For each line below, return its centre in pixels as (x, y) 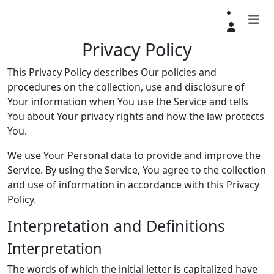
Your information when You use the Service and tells (128, 102)
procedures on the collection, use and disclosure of (126, 87)
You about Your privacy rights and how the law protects (136, 116)
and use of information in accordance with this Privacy (133, 185)
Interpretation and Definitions (116, 226)
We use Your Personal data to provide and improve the (134, 155)
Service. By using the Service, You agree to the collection (137, 170)
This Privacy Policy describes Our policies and (112, 72)
